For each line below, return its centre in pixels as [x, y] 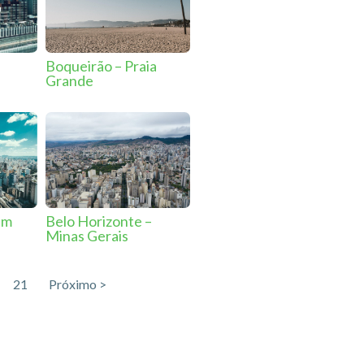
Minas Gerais [87, 235]
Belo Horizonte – [98, 221]
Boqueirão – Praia [101, 66]
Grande [69, 81]
